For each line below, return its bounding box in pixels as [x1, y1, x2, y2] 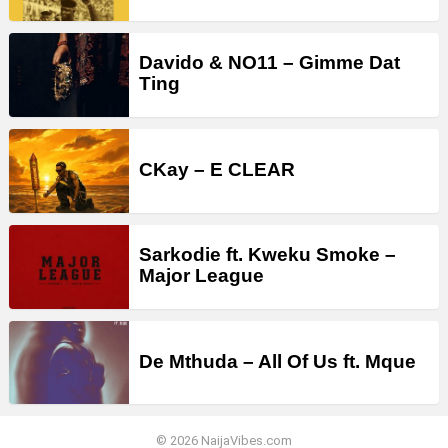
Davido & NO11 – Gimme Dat [139, 52, 400, 74]
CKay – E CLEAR [139, 158, 295, 180]
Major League [139, 265, 264, 287]
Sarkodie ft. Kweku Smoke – [139, 244, 396, 266]
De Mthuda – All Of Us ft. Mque [139, 350, 416, 372]
